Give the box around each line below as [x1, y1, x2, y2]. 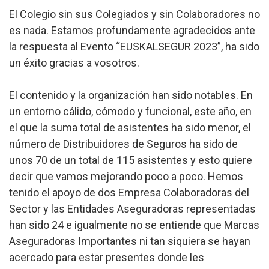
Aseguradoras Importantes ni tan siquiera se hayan [9, 235, 250, 247]
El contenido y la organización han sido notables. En [9, 89, 253, 101]
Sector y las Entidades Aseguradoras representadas [9, 202, 256, 215]
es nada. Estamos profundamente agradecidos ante [9, 24, 255, 37]
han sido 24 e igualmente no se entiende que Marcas [9, 219, 259, 231]
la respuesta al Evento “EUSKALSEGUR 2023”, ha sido [9, 40, 259, 53]
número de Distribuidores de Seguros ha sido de [9, 138, 238, 150]
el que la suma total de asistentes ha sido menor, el [9, 121, 251, 134]
